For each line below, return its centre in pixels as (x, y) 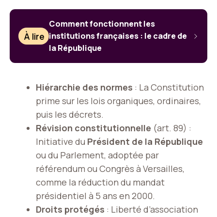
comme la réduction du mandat (100, 182)
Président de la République (145, 141)
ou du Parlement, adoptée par (97, 155)
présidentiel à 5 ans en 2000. (95, 196)
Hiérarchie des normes (84, 87)
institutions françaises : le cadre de (118, 36)
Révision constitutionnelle (93, 128)
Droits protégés (70, 209)
